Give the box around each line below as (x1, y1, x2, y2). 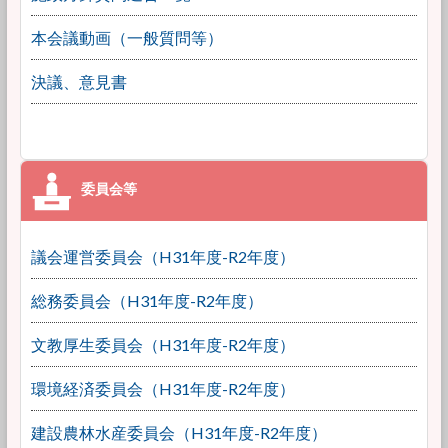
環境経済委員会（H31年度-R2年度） (30, 379, 295, 398)
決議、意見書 (30, 72, 127, 91)
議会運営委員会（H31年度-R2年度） (30, 247, 295, 266)
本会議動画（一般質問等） (30, 28, 223, 47)
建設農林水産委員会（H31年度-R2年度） (30, 423, 327, 442)
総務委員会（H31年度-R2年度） (30, 291, 263, 310)
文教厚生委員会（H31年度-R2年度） (30, 335, 295, 354)
